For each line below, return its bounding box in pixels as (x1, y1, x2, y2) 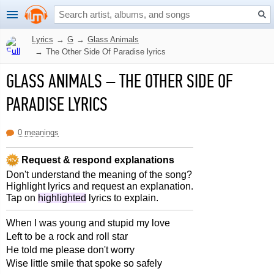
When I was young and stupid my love (6, 218, 170, 228)
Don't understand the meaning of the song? (6, 169, 192, 180)
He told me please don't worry (6, 245, 135, 255)
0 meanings (18, 128, 59, 137)
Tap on (6, 193, 38, 203)
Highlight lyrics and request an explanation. (6, 181, 193, 191)
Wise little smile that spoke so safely (6, 258, 162, 268)
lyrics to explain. (86, 193, 158, 203)
